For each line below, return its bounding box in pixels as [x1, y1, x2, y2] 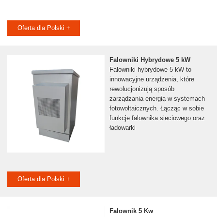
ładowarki [109, 124, 136, 132]
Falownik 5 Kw [109, 207, 153, 215]
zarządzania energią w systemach [109, 95, 205, 103]
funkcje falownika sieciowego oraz [109, 114, 205, 122]
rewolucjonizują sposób [109, 85, 174, 93]
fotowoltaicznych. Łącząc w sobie [109, 105, 204, 112]
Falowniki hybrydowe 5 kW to [109, 66, 191, 74]
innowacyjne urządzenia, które [109, 76, 194, 83]
